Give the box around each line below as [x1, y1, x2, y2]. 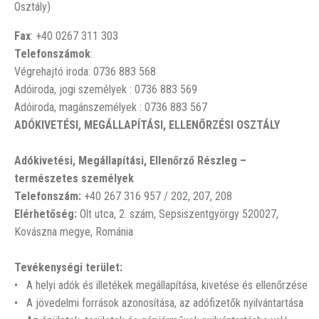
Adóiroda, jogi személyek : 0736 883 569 [14, 83, 197, 96]
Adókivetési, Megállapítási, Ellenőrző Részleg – [14, 154, 246, 167]
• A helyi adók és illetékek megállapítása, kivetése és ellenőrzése [14, 278, 308, 292]
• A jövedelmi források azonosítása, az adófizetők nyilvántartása [14, 296, 303, 310]
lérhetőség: [20, 207, 77, 221]
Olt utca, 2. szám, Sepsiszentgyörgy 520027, [80, 207, 278, 221]
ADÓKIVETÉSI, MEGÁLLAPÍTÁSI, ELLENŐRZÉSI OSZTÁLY [14, 118, 280, 132]
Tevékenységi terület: [14, 261, 122, 274]
